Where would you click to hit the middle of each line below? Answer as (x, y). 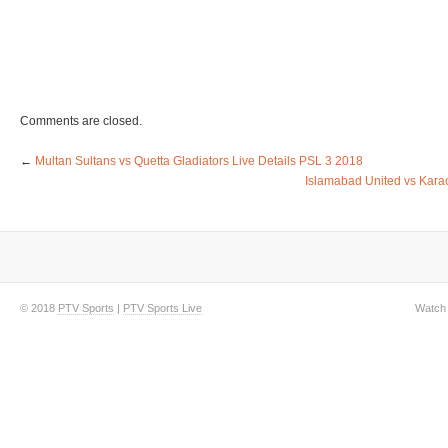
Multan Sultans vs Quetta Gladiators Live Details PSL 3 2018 (199, 161)
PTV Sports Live (162, 308)
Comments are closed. (81, 121)
